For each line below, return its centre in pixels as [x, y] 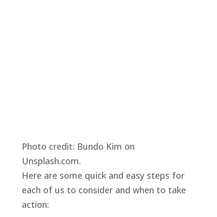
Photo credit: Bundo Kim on [78, 146]
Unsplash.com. [51, 161]
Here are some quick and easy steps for [103, 175]
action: [35, 204]
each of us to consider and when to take [104, 190]
